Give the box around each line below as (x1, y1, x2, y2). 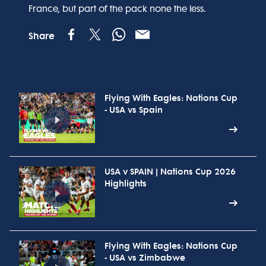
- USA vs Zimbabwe (104, 252, 185, 263)
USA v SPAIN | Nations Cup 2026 (104, 167, 236, 178)
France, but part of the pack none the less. (28, 4, 206, 14)
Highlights (104, 179, 147, 189)
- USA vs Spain (104, 105, 163, 115)
